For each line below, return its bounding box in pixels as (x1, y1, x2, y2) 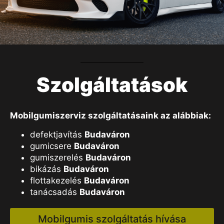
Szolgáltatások (36, 72, 187, 97)
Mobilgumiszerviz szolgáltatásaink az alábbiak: (10, 110, 211, 121)
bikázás (30, 163, 63, 174)
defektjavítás (30, 129, 84, 139)
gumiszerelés (30, 152, 85, 162)
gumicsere (30, 140, 74, 151)
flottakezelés (30, 175, 84, 185)
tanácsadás (30, 186, 79, 197)
